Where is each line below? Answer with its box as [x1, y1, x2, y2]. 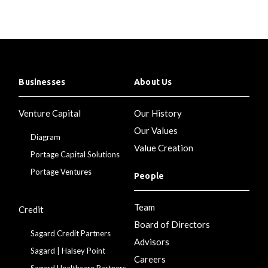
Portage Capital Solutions [31, 149, 120, 159]
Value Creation [134, 142, 193, 153]
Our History [134, 107, 182, 118]
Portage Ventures [31, 166, 92, 176]
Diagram [31, 132, 61, 142]
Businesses [19, 77, 66, 87]
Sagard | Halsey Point [31, 245, 106, 255]
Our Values [134, 124, 178, 136]
